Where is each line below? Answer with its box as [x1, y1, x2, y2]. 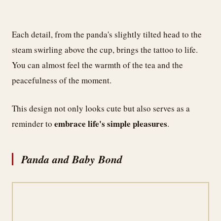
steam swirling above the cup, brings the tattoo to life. [12, 44, 198, 56]
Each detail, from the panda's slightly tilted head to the [12, 29, 202, 40]
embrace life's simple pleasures [54, 117, 167, 130]
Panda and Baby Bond [21, 151, 122, 167]
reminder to [12, 117, 54, 129]
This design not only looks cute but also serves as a [12, 102, 190, 114]
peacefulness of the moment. [12, 74, 111, 86]
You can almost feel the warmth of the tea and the [12, 59, 183, 71]
